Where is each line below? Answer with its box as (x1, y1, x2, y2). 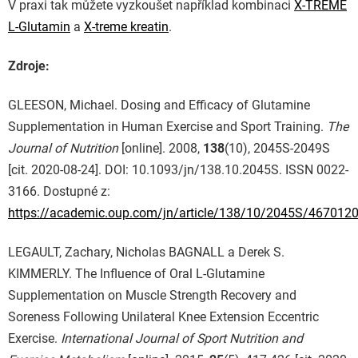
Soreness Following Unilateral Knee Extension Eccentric (8, 309, 319, 325)
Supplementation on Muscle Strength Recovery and (8, 288, 296, 304)
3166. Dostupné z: (8, 184, 110, 200)
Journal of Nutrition (8, 141, 118, 157)
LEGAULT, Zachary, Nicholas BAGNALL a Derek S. (8, 245, 284, 261)
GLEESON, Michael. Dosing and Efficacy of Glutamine (8, 97, 310, 113)
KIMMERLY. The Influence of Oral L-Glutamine (8, 266, 265, 282)
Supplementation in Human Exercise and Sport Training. (8, 119, 327, 135)
